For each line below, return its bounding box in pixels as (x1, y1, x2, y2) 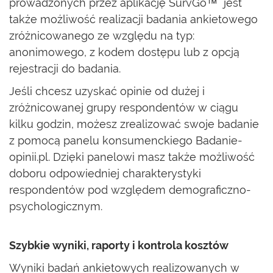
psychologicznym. (9, 200, 102, 213)
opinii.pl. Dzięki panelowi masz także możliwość (9, 151, 255, 163)
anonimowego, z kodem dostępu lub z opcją (9, 46, 239, 58)
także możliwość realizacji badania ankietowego (9, 13, 258, 26)
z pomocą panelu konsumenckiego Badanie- (9, 134, 243, 147)
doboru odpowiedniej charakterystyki (9, 167, 201, 180)
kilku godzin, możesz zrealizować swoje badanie (9, 118, 259, 130)
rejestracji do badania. (9, 62, 121, 75)
